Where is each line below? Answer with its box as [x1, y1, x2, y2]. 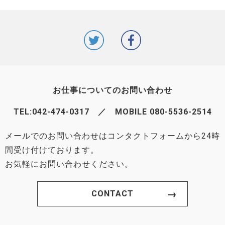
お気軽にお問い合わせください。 [5, 159, 133, 169]
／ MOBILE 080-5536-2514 [89, 107, 212, 117]
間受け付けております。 [5, 145, 99, 155]
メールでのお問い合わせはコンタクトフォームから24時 [5, 131, 220, 141]
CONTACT [91, 189, 134, 198]
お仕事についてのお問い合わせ [53, 85, 172, 95]
